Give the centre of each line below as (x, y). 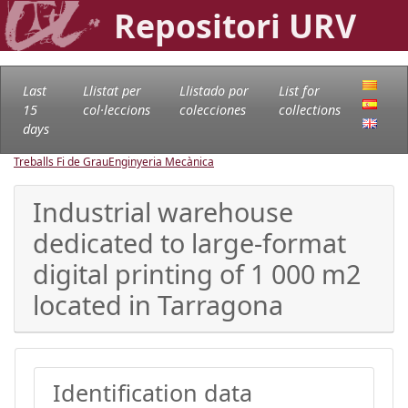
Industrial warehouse (163, 211)
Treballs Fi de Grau (61, 161)
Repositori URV (235, 25)
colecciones (212, 109)
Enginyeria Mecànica (161, 161)
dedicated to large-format (189, 242)
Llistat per (112, 90)
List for (299, 90)
